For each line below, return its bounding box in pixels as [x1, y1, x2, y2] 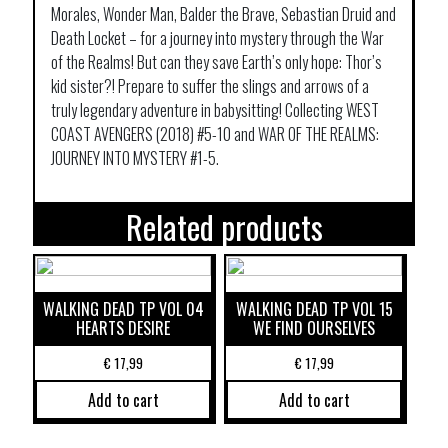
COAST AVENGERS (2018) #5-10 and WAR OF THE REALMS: [51, 122, 379, 147]
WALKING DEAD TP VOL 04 [42, 297, 204, 322]
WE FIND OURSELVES [253, 316, 376, 341]
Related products [125, 203, 323, 251]
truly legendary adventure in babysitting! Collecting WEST [51, 98, 379, 123]
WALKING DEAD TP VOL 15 [235, 297, 393, 322]
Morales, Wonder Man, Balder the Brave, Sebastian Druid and [51, 2, 396, 27]
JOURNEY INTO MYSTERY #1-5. [51, 146, 219, 171]
